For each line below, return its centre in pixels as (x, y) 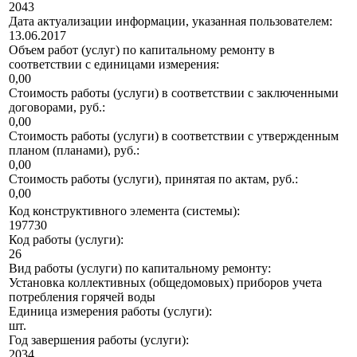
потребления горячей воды (82, 297)
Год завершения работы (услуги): (99, 340)
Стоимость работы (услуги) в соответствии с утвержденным (174, 136)
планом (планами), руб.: (74, 151)
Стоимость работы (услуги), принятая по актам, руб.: (153, 179)
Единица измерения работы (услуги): (110, 312)
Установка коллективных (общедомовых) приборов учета (165, 283)
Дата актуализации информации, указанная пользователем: (171, 22)
